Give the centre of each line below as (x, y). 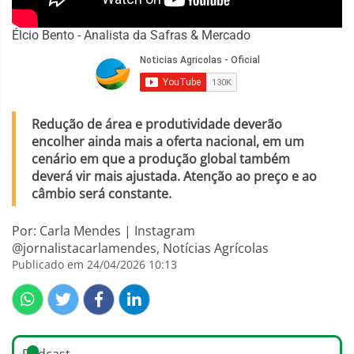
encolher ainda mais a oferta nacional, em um (168, 142)
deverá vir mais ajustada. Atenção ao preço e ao (174, 177)
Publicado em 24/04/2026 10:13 (94, 265)
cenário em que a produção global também (161, 159)
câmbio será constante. (102, 194)
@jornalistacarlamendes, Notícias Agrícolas (140, 249)
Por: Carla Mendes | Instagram (104, 231)
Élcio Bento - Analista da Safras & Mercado (131, 36)
